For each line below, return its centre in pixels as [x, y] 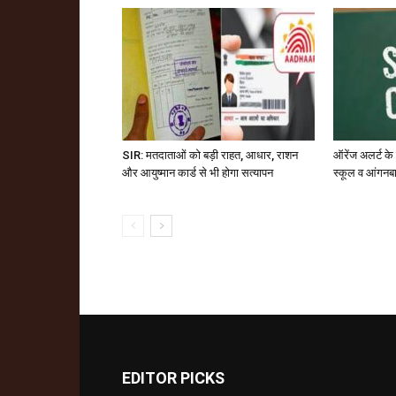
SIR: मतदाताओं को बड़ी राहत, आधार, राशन [210, 155]
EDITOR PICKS [173, 378]
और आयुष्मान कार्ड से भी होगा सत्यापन [198, 173]
